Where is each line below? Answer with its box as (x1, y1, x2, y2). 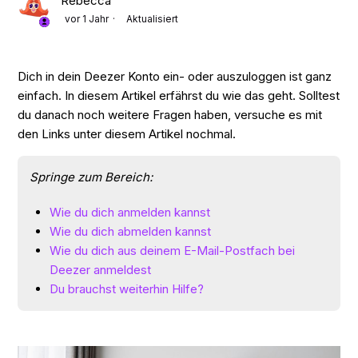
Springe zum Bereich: (30, 169, 153, 185)
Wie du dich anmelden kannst (50, 205, 211, 221)
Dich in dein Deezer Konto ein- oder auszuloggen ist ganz (18, 69, 332, 85)
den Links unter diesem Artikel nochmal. (18, 126, 237, 142)
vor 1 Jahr (65, 13, 109, 26)
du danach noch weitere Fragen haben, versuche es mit (18, 107, 323, 123)
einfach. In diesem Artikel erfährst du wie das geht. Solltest (18, 88, 340, 104)
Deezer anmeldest (50, 262, 152, 278)
